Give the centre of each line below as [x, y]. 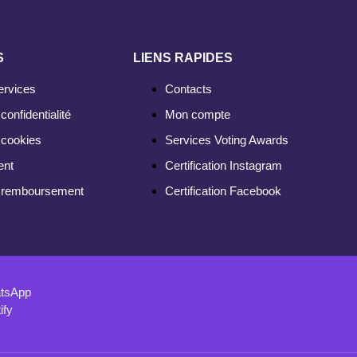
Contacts [188, 89]
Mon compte [198, 115]
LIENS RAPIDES [183, 58]
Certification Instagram [224, 166]
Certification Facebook [223, 191]
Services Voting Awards [227, 140]
